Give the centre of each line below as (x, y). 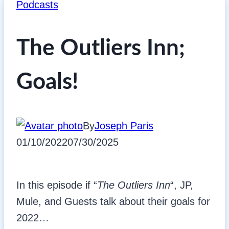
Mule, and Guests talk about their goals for (113, 202)
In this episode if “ (57, 185)
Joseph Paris (124, 126)
